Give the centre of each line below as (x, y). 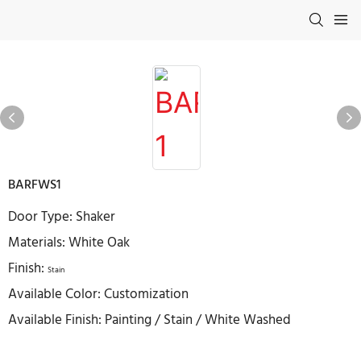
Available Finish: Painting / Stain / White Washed (149, 320)
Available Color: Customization (98, 295)
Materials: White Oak (69, 243)
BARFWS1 (34, 185)
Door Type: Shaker (62, 217)
